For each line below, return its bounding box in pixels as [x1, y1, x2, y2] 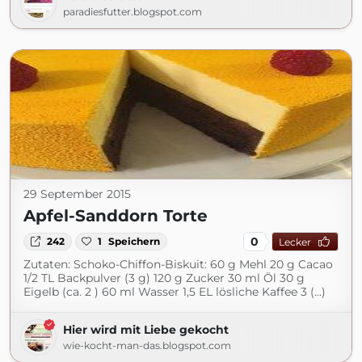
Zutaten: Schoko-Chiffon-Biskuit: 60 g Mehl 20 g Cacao [23, 257, 333, 271]
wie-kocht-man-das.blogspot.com [63, 339, 231, 351]
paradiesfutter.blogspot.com [63, 6, 202, 18]
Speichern [108, 235, 161, 247]
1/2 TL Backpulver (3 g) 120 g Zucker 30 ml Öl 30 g [23, 271, 305, 285]
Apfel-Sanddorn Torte [23, 206, 208, 225]
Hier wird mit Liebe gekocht [63, 322, 229, 337]
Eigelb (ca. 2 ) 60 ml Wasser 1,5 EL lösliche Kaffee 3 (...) [23, 284, 326, 299]
